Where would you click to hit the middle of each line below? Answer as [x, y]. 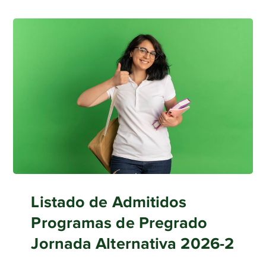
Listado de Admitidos [109, 202]
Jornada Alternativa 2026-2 [133, 243]
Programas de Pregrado [119, 222]
